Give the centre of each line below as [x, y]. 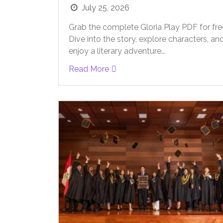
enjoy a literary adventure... [117, 51]
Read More [89, 69]
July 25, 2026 [106, 8]
